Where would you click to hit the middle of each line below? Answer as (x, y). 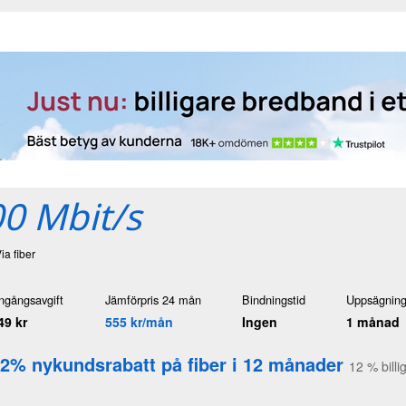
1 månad (373, 321)
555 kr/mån (139, 321)
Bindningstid (273, 299)
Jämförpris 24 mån (153, 299)
